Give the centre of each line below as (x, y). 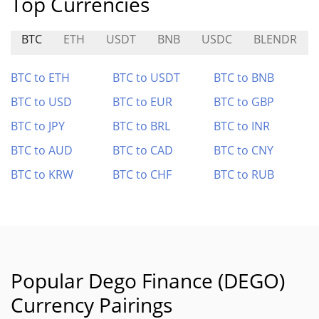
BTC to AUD (42, 150)
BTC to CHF (142, 174)
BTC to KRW (42, 174)
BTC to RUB (244, 174)
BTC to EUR (142, 102)
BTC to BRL (141, 126)
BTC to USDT (146, 78)
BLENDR (275, 39)
